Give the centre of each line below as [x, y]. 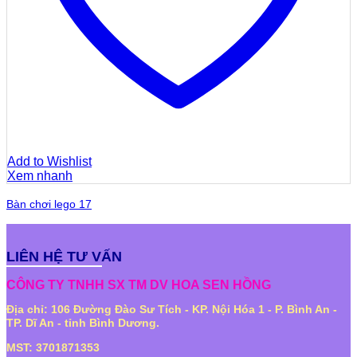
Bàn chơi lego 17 [49, 204]
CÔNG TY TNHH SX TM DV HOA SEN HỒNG [140, 284]
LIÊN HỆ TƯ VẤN [64, 256]
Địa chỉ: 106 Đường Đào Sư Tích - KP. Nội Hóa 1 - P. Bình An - [172, 310]
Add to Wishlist [49, 161]
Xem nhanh [40, 175]
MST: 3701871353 [55, 347]
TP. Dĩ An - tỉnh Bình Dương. [84, 323]
